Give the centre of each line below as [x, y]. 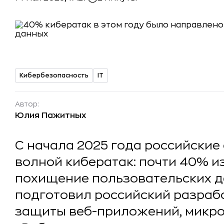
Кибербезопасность [54, 75]
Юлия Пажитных [50, 115]
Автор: [27, 104]
